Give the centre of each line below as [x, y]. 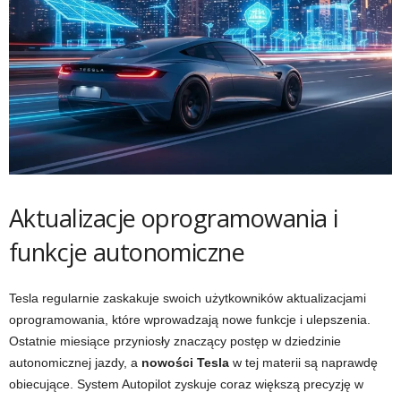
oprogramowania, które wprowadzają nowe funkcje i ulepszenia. [190, 320]
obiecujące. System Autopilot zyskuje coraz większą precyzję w [186, 384]
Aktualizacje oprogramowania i [174, 218]
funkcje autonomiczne [127, 252]
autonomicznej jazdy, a [75, 363]
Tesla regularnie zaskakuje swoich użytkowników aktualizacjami [188, 298]
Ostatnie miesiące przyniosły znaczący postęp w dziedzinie [175, 341]
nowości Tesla [185, 363]
